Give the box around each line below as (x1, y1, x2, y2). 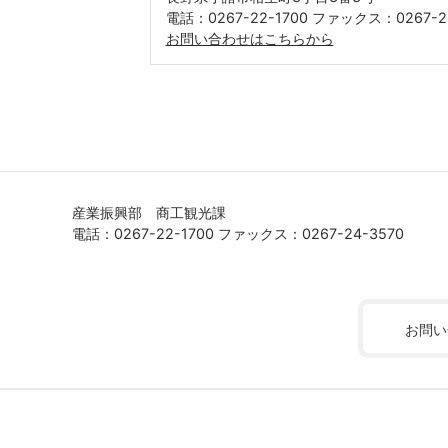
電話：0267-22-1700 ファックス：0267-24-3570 (72, 224, 404, 242)
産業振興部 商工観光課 (72, 203, 226, 221)
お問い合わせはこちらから (165, 29, 334, 47)
